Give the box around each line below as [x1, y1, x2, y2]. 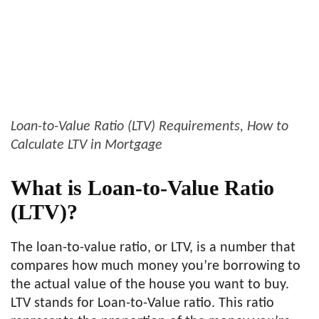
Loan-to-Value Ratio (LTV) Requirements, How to [11, 120, 288, 135]
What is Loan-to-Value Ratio [11, 176, 274, 200]
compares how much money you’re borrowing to [11, 259, 300, 274]
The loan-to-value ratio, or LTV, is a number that [11, 241, 296, 256]
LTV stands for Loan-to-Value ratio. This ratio [11, 296, 274, 311]
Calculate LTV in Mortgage [11, 138, 162, 153]
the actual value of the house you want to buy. [11, 278, 289, 293]
